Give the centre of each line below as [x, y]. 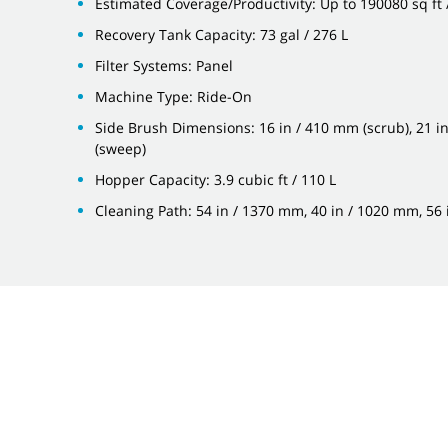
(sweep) [120, 148]
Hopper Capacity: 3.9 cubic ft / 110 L [215, 179]
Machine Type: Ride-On [173, 96]
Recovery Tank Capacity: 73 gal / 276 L [221, 34]
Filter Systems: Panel [164, 65]
